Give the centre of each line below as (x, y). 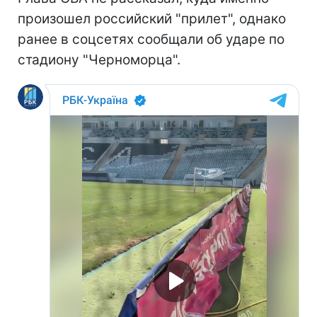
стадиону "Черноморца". (99, 59)
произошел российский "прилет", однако (152, 18)
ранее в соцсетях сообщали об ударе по (151, 39)
